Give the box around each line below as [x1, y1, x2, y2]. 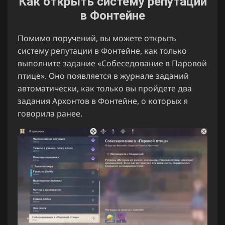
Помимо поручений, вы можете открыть [18, 33, 176, 44]
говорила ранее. [18, 108, 82, 120]
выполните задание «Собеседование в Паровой [18, 58, 207, 69]
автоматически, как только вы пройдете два [18, 83, 192, 94]
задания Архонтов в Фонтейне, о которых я [18, 95, 188, 107]
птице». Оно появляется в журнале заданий [18, 70, 189, 82]
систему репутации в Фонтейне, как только [18, 45, 187, 57]
